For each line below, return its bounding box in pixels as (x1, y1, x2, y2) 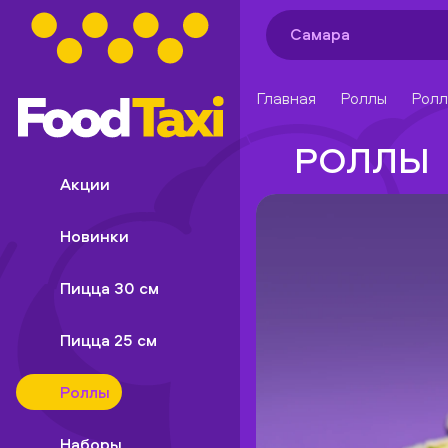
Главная (256, 87, 316, 109)
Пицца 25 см (60, 329, 157, 351)
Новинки (60, 225, 129, 247)
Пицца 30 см (60, 277, 159, 299)
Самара (289, 22, 350, 45)
